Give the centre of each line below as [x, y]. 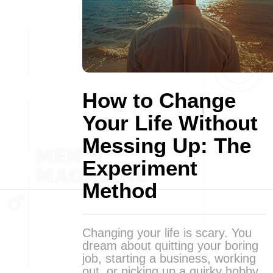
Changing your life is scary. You [167, 233]
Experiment [140, 168]
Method [120, 190]
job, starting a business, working [169, 258]
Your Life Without [170, 123]
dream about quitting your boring [170, 246]
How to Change [159, 100]
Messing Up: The [167, 145]
